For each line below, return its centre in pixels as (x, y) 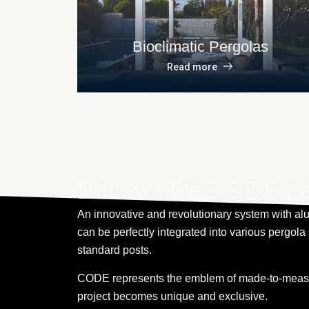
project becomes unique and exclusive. (172, 296)
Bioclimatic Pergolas (200, 47)
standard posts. (114, 250)
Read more (192, 67)
